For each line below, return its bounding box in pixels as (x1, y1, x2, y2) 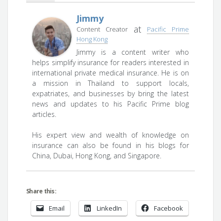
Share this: (26, 187, 56, 196)
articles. (32, 110, 57, 119)
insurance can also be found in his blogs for (32, 141, 189, 150)
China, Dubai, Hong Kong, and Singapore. (32, 151, 162, 161)
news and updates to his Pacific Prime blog (32, 99, 189, 109)
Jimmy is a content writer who (76, 47, 189, 57)
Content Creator (76, 25, 128, 34)
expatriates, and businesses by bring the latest (32, 89, 189, 99)
